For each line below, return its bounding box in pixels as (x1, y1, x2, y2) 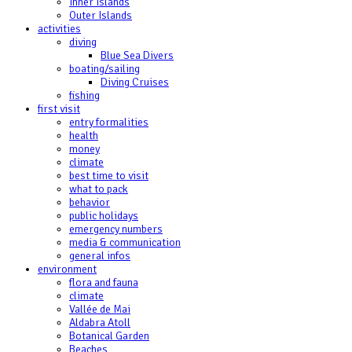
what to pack (69, 182, 128, 196)
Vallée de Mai (69, 302, 130, 316)
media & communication (69, 236, 181, 249)
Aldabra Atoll (69, 316, 130, 329)
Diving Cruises (101, 75, 169, 89)
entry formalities (69, 115, 148, 129)
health (69, 129, 98, 142)
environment (38, 262, 97, 276)
